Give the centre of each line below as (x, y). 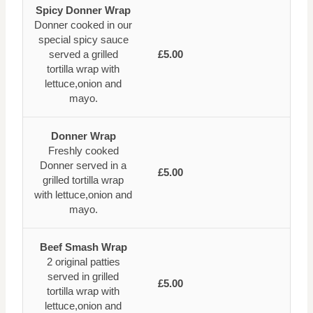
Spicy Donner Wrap (83, 10)
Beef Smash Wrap (83, 247)
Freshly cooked (83, 150)
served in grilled (83, 276)
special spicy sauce (83, 39)
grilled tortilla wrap (83, 180)
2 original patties (83, 261)
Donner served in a (83, 165)
